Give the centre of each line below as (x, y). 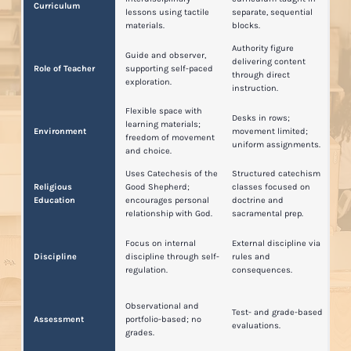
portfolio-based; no (164, 319)
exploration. (149, 81)
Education (55, 201)
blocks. (246, 26)
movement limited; (270, 131)
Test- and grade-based (278, 313)
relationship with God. (169, 214)
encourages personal (168, 201)
